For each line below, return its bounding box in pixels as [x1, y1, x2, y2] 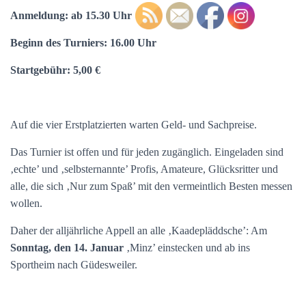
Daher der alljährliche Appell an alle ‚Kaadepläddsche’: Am [10, 225, 267, 236]
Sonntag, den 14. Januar [10, 242, 124, 253]
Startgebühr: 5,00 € [10, 64, 100, 76]
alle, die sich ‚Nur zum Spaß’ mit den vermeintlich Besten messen [10, 180, 292, 192]
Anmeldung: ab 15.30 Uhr [10, 10, 132, 21]
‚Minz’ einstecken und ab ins [124, 242, 250, 253]
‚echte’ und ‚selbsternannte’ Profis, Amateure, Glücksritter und [10, 163, 278, 175]
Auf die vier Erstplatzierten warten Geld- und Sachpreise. [10, 119, 257, 130]
